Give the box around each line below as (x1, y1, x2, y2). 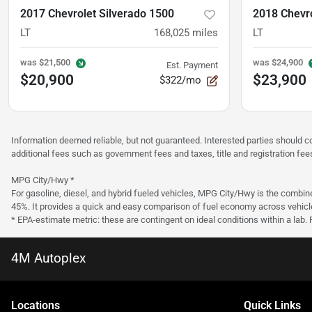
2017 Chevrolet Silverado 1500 (20, 7, 174, 21)
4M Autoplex (11, 250, 86, 267)
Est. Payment (166, 60, 218, 71)
